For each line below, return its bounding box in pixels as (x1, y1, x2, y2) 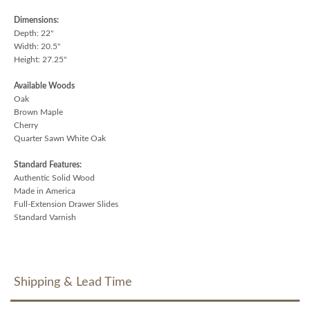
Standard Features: (14, 160, 82, 169)
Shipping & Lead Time (14, 275, 132, 289)
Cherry (14, 120, 38, 129)
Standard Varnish (14, 212, 76, 221)
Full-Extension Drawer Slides (14, 199, 118, 208)
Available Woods (14, 81, 75, 90)
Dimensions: (14, 15, 59, 24)
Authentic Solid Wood (14, 173, 95, 182)
